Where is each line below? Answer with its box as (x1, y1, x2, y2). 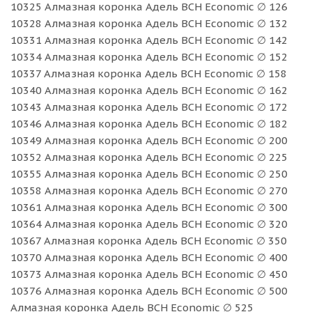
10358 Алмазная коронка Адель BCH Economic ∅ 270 (10, 183, 288, 197)
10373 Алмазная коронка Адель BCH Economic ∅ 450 (10, 267, 288, 281)
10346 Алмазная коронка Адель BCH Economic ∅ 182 (10, 116, 288, 130)
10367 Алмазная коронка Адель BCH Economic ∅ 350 (10, 233, 287, 247)
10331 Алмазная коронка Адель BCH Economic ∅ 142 (10, 33, 288, 47)
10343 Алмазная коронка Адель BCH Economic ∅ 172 (10, 100, 288, 114)
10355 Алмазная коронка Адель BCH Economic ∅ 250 (10, 166, 288, 180)
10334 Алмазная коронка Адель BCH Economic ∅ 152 (10, 49, 288, 63)
